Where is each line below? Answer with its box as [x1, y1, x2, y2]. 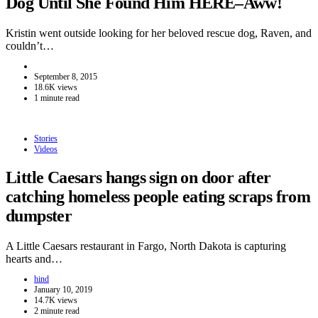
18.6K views [34, 82, 77, 92]
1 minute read [34, 92, 79, 103]
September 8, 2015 [34, 71, 97, 82]
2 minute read [34, 306, 79, 317]
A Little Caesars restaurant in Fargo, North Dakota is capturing [6, 240, 286, 253]
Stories [34, 133, 57, 143]
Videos [34, 143, 57, 154]
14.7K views [34, 295, 77, 306]
